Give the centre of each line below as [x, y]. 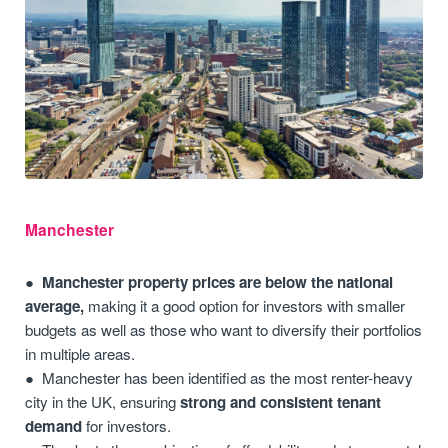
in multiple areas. [80, 353]
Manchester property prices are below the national [218, 281]
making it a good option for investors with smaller [245, 305]
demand [54, 425]
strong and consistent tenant [281, 401]
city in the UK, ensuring [103, 401]
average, [55, 305]
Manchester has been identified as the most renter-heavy [228, 377]
